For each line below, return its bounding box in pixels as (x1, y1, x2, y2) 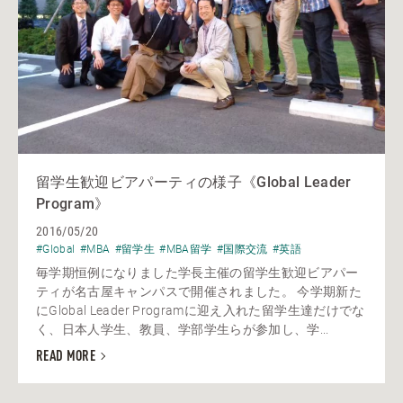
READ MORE (36, 349, 96, 364)
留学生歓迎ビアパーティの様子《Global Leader (36, 174, 352, 192)
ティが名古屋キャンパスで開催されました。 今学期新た (36, 284, 363, 300)
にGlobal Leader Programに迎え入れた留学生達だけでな (36, 303, 365, 318)
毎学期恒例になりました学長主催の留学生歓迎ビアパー (36, 265, 359, 281)
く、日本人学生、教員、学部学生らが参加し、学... (36, 322, 329, 337)
